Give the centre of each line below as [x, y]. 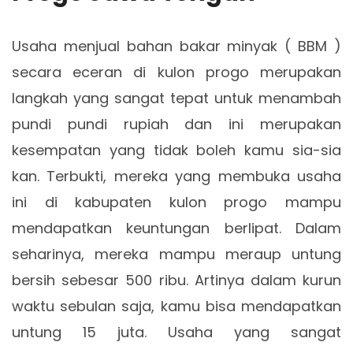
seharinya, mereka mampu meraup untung [176, 254]
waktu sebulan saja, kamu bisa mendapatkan [176, 306]
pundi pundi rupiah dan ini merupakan [176, 124]
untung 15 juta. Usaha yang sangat [176, 332]
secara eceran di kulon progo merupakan [176, 72]
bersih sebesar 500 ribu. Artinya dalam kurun [176, 280]
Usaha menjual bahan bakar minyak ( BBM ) [176, 46]
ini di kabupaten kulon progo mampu [176, 202]
